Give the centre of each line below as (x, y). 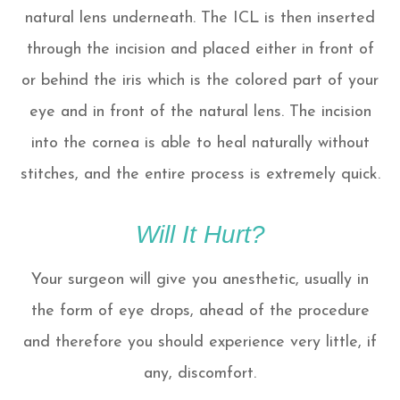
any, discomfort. (200, 374)
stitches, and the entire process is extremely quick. (200, 175)
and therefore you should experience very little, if (200, 343)
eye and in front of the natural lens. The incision (200, 112)
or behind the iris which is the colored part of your (200, 81)
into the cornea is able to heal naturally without (200, 144)
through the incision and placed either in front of (200, 50)
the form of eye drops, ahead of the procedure (200, 312)
